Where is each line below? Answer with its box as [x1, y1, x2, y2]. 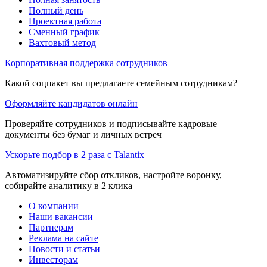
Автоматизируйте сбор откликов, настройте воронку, [5, 169, 222, 180]
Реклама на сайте [29, 232, 98, 243]
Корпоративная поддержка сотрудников [5, 57, 167, 68]
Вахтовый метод [29, 37, 96, 48]
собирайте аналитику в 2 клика [5, 180, 132, 191]
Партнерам [29, 222, 73, 232]
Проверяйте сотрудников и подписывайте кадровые [5, 118, 217, 129]
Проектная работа [29, 15, 101, 26]
